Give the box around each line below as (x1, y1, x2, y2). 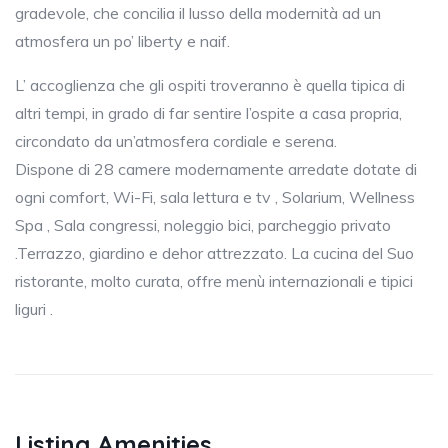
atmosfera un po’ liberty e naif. (15, 31, 230, 52)
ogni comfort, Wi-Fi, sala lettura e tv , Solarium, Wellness (15, 187, 415, 208)
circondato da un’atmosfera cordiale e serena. (15, 131, 337, 152)
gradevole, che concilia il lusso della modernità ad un (15, 3, 381, 24)
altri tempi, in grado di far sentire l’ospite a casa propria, (15, 103, 402, 124)
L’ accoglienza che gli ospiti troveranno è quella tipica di (15, 75, 405, 96)
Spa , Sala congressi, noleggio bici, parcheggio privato (15, 215, 391, 236)
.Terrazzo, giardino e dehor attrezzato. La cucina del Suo (15, 243, 414, 264)
